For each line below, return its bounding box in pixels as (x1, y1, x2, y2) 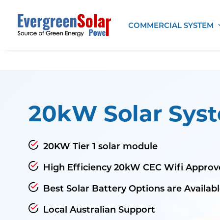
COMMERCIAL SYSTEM (128, 20, 214, 30)
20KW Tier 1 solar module (43, 140, 158, 152)
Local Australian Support (43, 203, 155, 215)
